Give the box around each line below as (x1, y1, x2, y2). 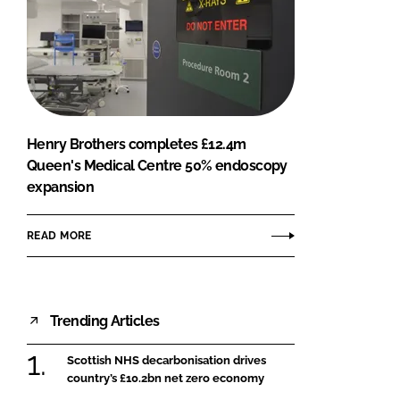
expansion (27, 179, 94, 196)
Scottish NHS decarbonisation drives (67, 354, 266, 368)
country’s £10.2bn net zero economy (67, 371, 264, 386)
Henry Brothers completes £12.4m (27, 136, 246, 154)
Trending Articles (50, 312, 160, 329)
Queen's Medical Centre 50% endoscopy (27, 157, 287, 175)
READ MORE (27, 229, 92, 242)
